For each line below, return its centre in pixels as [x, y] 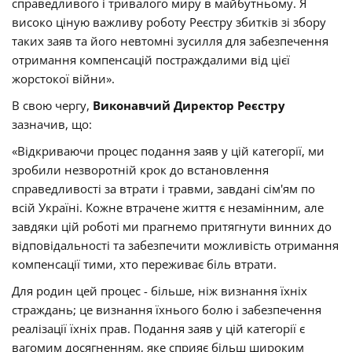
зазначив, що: [52, 125]
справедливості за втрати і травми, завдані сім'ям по [163, 189]
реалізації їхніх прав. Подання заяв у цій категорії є [158, 329]
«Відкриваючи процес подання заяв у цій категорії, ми [168, 151]
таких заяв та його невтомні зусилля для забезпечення [170, 41]
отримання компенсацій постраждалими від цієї [151, 60]
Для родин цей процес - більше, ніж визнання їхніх [159, 291]
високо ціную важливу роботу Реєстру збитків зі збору [169, 22]
